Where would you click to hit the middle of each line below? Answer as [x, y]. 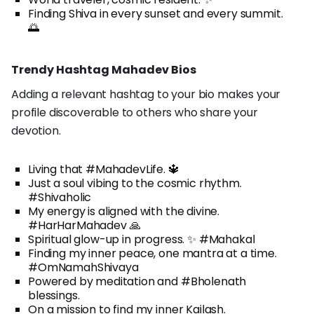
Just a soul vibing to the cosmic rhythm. [135, 183]
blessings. [54, 295]
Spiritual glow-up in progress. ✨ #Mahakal [142, 239]
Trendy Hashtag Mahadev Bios [104, 69]
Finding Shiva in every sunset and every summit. [156, 13]
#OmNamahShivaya [83, 267]
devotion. [36, 130]
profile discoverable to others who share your [135, 112]
